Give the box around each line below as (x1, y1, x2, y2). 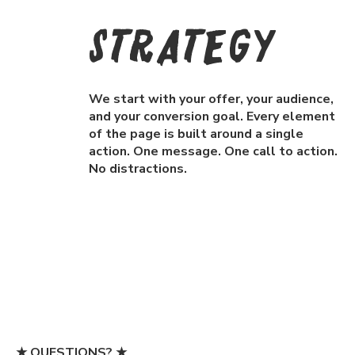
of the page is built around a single (89, 125, 304, 143)
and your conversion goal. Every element (89, 108, 336, 126)
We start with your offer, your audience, (89, 90, 334, 109)
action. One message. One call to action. (89, 143, 338, 161)
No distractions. (89, 160, 188, 178)
